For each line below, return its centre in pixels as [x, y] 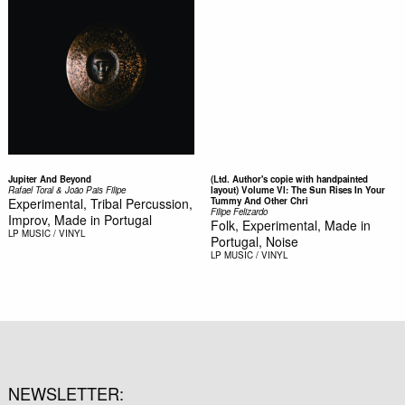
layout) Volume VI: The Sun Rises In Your [297, 190]
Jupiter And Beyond [49, 179]
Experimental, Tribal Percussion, [100, 203]
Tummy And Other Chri [259, 201]
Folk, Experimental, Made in [290, 225]
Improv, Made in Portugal [80, 220]
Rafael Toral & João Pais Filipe [66, 190]
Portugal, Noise [254, 241]
